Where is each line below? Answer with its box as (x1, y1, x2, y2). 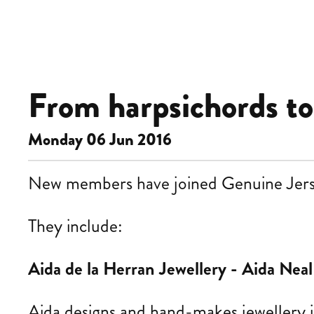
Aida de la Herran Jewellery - (28, 256, 238, 282)
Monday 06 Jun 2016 (28, 128, 172, 151)
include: (62, 213, 123, 239)
